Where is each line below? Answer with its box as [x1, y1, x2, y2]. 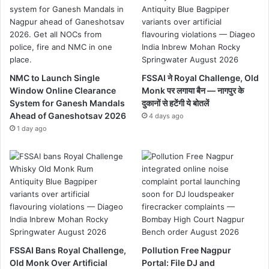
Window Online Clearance [10, 85, 116, 95]
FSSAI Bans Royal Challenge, [10, 244, 126, 255]
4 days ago [149, 111, 184, 120]
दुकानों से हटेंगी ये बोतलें [142, 97, 210, 108]
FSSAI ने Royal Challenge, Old [142, 72, 259, 83]
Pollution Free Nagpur [142, 244, 232, 255]
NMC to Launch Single [10, 72, 100, 83]
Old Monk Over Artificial [10, 257, 107, 268]
